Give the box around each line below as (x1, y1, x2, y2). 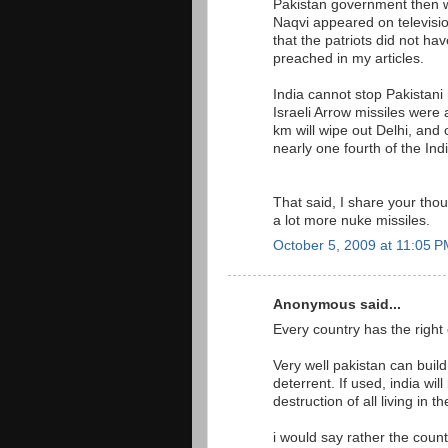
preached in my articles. (273, 51, 424, 66)
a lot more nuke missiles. (273, 213, 430, 228)
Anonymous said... (273, 297, 401, 313)
